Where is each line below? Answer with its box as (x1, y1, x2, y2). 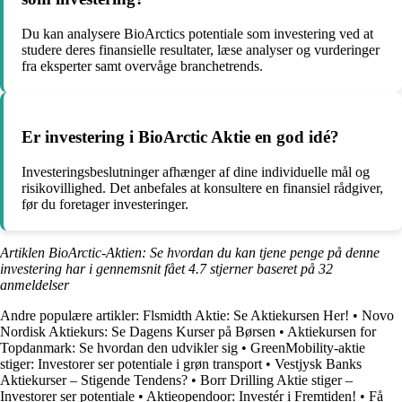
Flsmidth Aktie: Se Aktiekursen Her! (143, 307, 349, 323)
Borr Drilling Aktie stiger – (200, 371, 353, 388)
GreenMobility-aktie (250, 339, 365, 355)
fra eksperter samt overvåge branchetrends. (22, 58, 263, 74)
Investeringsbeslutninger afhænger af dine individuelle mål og (22, 163, 370, 179)
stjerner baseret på (206, 260, 319, 276)
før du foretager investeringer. (22, 196, 188, 212)
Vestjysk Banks (275, 355, 362, 371)
